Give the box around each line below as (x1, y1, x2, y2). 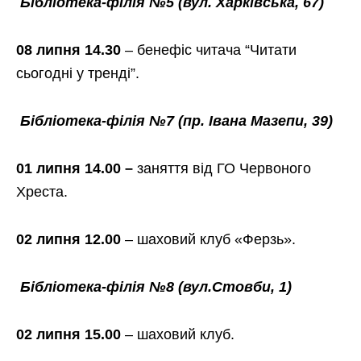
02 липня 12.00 (16, 230, 121, 247)
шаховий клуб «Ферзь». (137, 230, 296, 247)
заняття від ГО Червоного (137, 160, 311, 176)
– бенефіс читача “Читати (125, 41, 297, 58)
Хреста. (16, 183, 68, 200)
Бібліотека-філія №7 (20, 112, 178, 129)
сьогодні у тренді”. (16, 64, 139, 81)
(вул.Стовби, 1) (178, 278, 292, 295)
